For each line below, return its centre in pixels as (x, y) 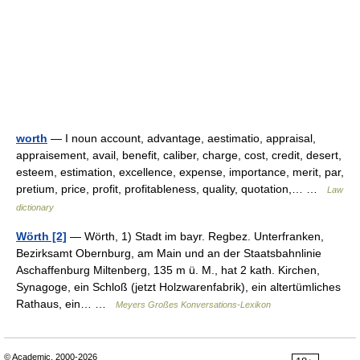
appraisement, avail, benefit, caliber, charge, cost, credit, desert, (179, 155)
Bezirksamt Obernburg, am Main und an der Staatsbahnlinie (169, 253)
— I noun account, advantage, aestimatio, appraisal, (182, 138)
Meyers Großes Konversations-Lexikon (193, 305)
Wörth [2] (41, 236)
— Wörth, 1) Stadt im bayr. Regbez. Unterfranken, (195, 236)
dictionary (35, 207)
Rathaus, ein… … (66, 304)
